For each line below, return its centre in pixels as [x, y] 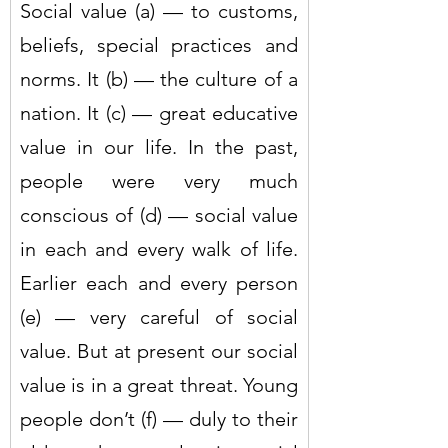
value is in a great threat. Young [159, 384]
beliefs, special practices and [159, 44]
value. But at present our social [159, 350]
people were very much [159, 180]
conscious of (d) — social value [159, 214]
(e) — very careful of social [159, 316]
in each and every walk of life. [159, 248]
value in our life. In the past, [159, 146]
